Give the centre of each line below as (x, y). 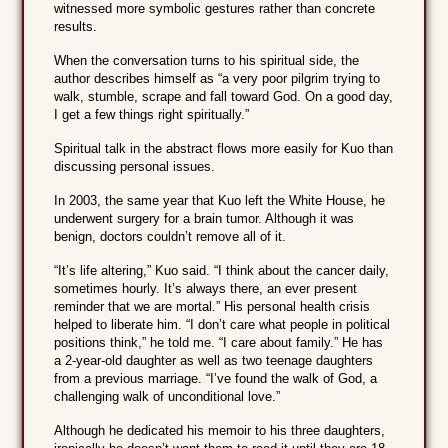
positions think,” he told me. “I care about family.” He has (219, 343)
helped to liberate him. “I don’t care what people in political (222, 325)
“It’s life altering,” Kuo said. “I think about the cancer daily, (222, 271)
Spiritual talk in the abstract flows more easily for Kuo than (224, 149)
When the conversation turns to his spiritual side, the (207, 61)
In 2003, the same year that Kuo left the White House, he (220, 201)
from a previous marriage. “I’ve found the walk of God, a (216, 379)
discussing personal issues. (135, 167)
